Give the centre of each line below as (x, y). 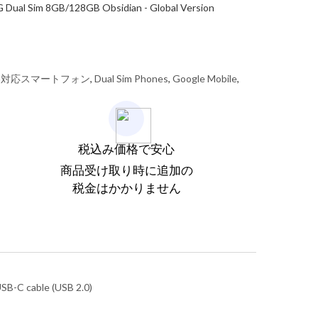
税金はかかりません (126, 188)
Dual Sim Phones (131, 78)
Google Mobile (205, 78)
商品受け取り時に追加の (126, 170)
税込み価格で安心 (126, 149)
